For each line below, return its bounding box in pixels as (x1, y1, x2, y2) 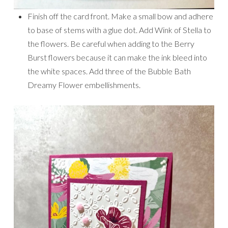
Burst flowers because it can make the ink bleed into (27, 52, 207, 62)
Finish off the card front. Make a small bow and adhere (27, 11, 213, 21)
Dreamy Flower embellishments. (27, 79, 140, 90)
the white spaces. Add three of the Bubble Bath (27, 66, 191, 76)
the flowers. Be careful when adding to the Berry (27, 38, 194, 48)
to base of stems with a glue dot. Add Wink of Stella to (27, 24, 211, 35)
